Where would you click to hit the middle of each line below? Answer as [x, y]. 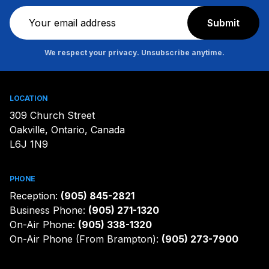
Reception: [35, 196]
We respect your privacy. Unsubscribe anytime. [134, 53]
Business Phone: [49, 210]
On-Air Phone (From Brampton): [86, 239]
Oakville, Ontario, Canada [67, 130]
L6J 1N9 [29, 144]
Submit [223, 23]
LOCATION [29, 98]
